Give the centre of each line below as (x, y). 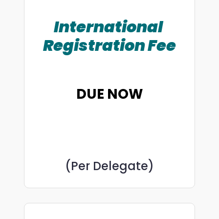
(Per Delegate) (109, 166)
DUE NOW (109, 94)
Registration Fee (109, 45)
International (109, 27)
